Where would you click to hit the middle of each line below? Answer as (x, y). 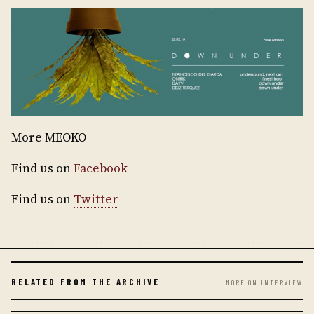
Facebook (101, 168)
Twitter (96, 199)
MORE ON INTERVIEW (264, 282)
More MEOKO (49, 137)
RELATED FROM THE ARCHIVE (86, 281)
